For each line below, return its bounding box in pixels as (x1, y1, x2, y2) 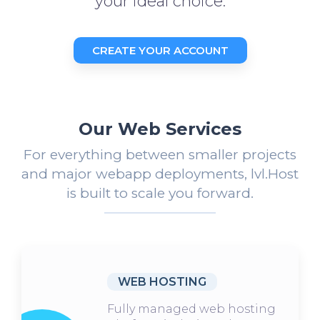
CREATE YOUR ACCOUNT (91, 43, 229, 57)
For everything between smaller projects (24, 146, 296, 163)
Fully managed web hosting (107, 301, 276, 316)
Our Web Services (79, 118, 241, 139)
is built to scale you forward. (66, 184, 254, 201)
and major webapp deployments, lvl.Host (21, 165, 299, 182)
